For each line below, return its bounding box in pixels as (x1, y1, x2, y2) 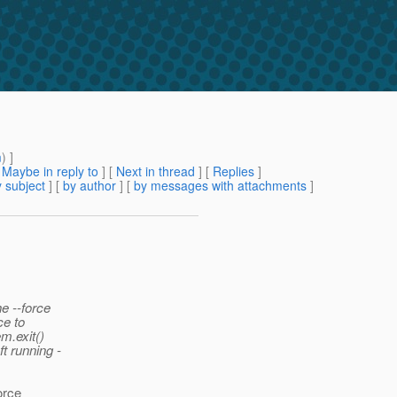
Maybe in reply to (2, 162, 98, 181)
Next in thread (116, 162, 195, 181)
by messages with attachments (134, 176, 307, 195)
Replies (213, 162, 254, 181)
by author (63, 176, 116, 195)
